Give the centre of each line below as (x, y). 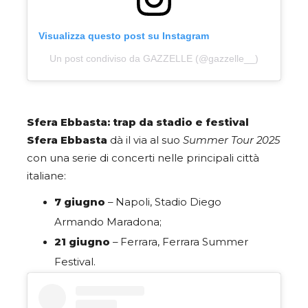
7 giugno (80, 202)
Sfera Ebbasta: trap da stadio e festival (138, 123)
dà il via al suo (145, 141)
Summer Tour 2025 (231, 141)
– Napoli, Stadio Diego (163, 202)
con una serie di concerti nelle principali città (143, 158)
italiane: (48, 176)
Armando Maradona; (108, 222)
